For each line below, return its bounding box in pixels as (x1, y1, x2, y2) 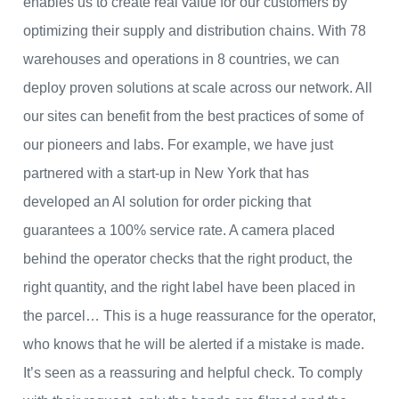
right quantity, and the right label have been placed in (23, 280, 355, 296)
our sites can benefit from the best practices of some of (23, 109, 363, 125)
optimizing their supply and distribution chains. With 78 (23, 23, 366, 39)
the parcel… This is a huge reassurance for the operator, (23, 308, 376, 324)
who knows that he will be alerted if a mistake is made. (23, 337, 364, 353)
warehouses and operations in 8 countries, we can (23, 52, 339, 68)
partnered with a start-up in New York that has (23, 166, 309, 182)
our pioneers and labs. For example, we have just (23, 137, 333, 153)
